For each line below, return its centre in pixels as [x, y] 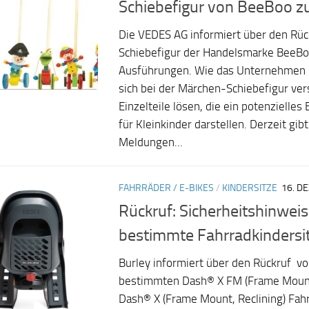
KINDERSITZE [250, 188]
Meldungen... [151, 142]
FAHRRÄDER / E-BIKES [166, 188]
